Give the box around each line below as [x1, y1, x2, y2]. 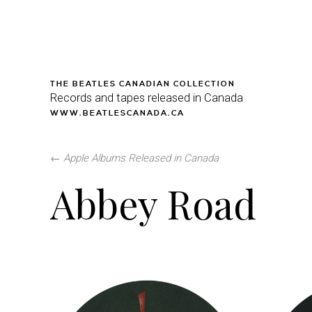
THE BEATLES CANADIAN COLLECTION [50, 79, 235, 89]
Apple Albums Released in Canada [63, 152, 219, 164]
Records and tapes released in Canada [50, 91, 243, 104]
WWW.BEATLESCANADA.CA [50, 109, 185, 118]
